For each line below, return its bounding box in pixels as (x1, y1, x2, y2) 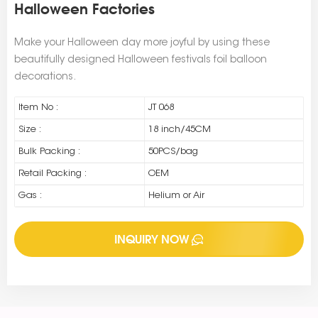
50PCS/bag (148, 147, 198, 157)
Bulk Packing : (18, 147, 80, 157)
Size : (18, 125, 41, 135)
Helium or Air (148, 191, 204, 201)
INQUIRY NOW (114, 232, 189, 247)
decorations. (14, 72, 76, 83)
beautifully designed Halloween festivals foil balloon (14, 55, 267, 66)
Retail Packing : (18, 169, 87, 179)
